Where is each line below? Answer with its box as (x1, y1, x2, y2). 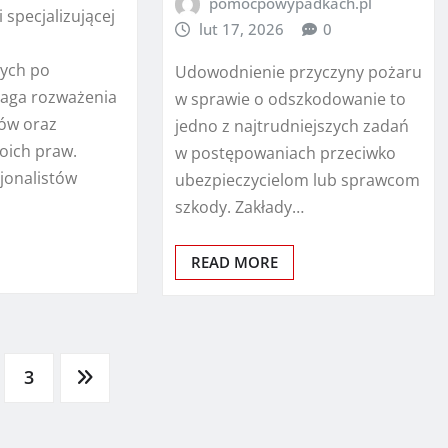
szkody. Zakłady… (174, 196, 304, 218)
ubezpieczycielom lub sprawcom (174, 169, 420, 191)
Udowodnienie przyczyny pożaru (174, 61, 422, 83)
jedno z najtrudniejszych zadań (174, 115, 409, 137)
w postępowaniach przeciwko (174, 142, 396, 164)
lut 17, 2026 (199, 19, 285, 40)
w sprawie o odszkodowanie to (174, 88, 406, 110)
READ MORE (190, 252, 278, 272)
